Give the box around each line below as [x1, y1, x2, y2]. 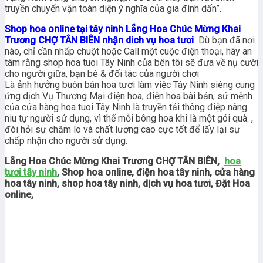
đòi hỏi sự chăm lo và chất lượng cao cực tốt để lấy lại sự [5, 124, 240, 136]
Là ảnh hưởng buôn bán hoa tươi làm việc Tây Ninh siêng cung [5, 79, 255, 91]
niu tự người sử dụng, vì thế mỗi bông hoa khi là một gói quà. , [5, 113, 253, 124]
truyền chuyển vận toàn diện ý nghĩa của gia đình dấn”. [5, 3, 221, 15]
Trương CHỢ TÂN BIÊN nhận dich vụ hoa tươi [5, 35, 196, 46]
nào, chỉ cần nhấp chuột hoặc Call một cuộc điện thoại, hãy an [5, 46, 252, 58]
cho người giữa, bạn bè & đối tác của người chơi [5, 68, 199, 80]
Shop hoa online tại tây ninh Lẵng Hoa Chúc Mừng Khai [5, 23, 241, 35]
